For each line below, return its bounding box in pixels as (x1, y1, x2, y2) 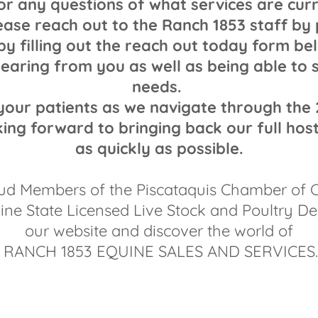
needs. (132, 77, 186, 97)
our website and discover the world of (24, 221, 293, 241)
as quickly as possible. (75, 138, 243, 158)
